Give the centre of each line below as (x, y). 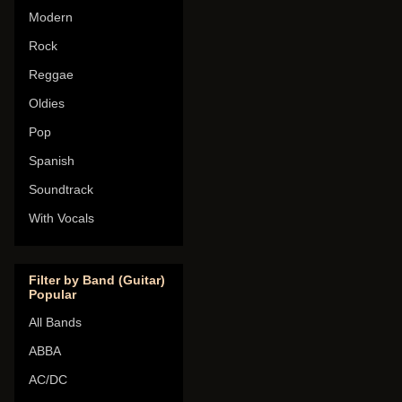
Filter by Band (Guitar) (97, 280)
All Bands (55, 322)
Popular (52, 294)
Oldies (47, 104)
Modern (51, 17)
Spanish (52, 161)
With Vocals (61, 218)
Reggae (51, 75)
